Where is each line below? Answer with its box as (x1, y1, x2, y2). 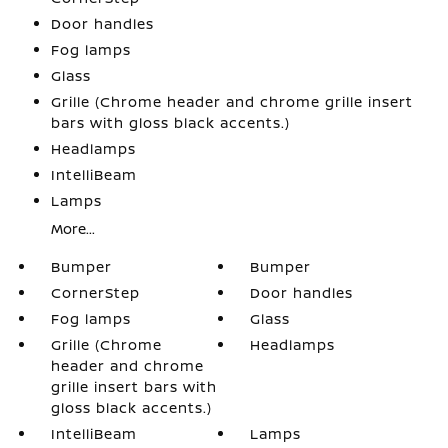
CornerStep (50, 282, 140, 302)
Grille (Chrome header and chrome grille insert (50, 91, 413, 111)
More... (50, 218, 95, 238)
